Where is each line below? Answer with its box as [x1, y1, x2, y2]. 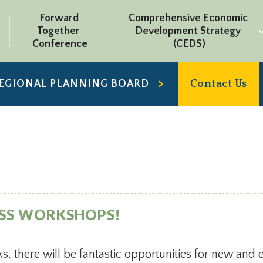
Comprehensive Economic [128, 12, 248, 24]
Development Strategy [135, 25, 241, 37]
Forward [39, 12, 79, 24]
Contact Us [190, 78, 247, 90]
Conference [32, 38, 87, 50]
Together [37, 25, 80, 37]
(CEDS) [173, 38, 205, 50]
